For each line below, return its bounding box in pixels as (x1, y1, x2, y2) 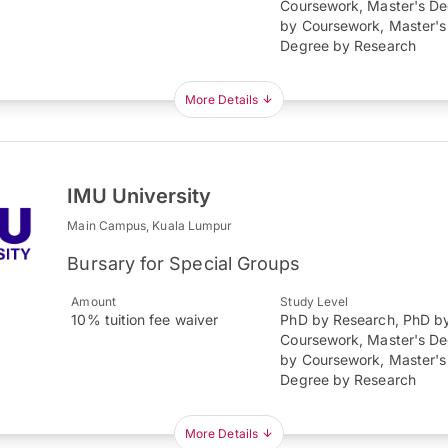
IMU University (67, 184, 212, 208)
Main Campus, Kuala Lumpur (67, 218, 233, 233)
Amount (71, 294, 116, 309)
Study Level (280, 294, 349, 309)
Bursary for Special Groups (67, 253, 301, 274)
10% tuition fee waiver (71, 311, 219, 328)
